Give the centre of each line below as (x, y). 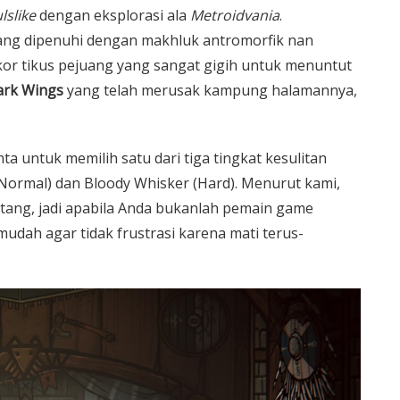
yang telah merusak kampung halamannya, (210, 90)
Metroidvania (235, 15)
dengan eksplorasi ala (113, 15)
